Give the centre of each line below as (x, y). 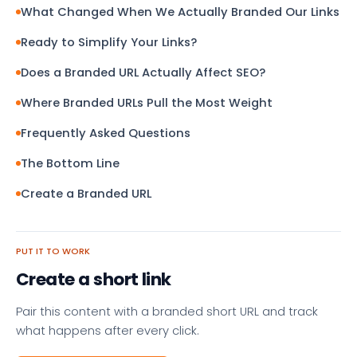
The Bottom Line (70, 163)
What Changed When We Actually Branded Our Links (180, 12)
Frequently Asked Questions (106, 133)
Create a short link (94, 279)
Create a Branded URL (86, 193)
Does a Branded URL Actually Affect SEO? (143, 72)
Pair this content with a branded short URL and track (167, 311)
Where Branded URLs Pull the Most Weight (147, 102)
